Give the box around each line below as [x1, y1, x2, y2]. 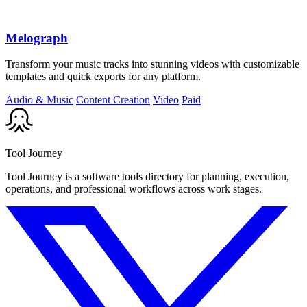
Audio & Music [5, 94, 73, 106]
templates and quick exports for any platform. [5, 71, 201, 83]
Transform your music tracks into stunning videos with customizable [5, 58, 299, 71]
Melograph [5, 30, 68, 45]
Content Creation [76, 94, 150, 106]
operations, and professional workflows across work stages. [5, 183, 262, 195]
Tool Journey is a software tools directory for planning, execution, [5, 171, 289, 183]
